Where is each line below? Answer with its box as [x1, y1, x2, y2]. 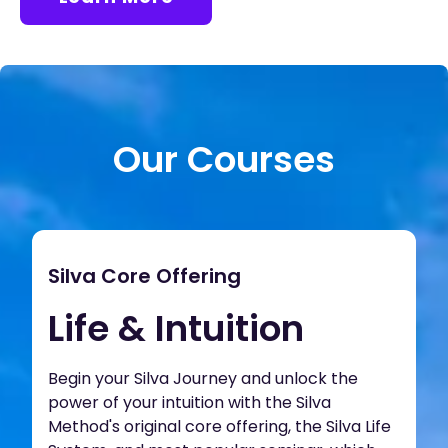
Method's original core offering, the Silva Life [48, 415, 391, 438]
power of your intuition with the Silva [48, 391, 331, 414]
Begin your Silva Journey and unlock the [48, 367, 358, 390]
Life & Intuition [48, 303, 304, 354]
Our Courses [113, 134, 335, 185]
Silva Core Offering [48, 262, 241, 290]
